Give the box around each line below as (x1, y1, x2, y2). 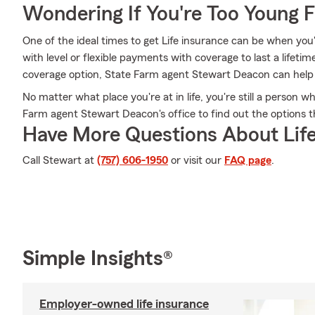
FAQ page (224, 155, 271, 166)
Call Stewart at (22, 155, 97, 166)
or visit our (168, 155, 224, 166)
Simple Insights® (22, 247, 173, 269)
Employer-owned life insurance (39, 297, 209, 310)
